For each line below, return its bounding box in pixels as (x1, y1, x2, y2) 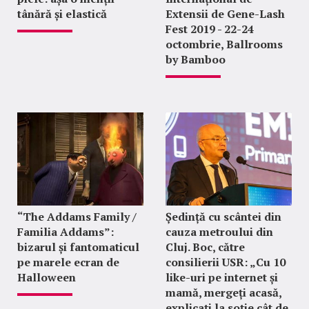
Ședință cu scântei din (165, 209, 281, 224)
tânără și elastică (17, 6, 107, 21)
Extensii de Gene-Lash (165, 6, 285, 21)
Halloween (17, 270, 76, 285)
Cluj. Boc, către (165, 239, 245, 255)
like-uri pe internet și (165, 270, 278, 285)
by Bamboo (165, 52, 226, 67)
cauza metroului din (165, 224, 273, 239)
